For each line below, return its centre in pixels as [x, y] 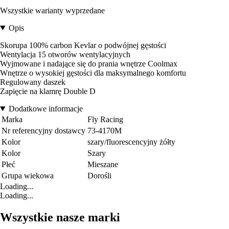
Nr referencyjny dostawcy [43, 131]
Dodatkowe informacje [45, 109]
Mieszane [103, 165]
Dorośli [99, 176]
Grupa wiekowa [28, 176]
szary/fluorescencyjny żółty [131, 142]
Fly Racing [105, 120]
